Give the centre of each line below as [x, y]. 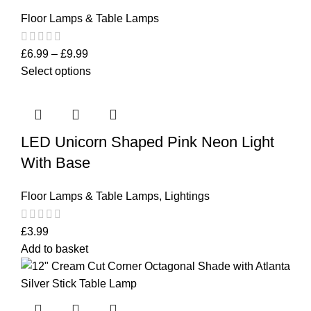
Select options [56, 72]
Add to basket [54, 249]
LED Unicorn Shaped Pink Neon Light [148, 142]
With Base [56, 163]
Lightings [187, 196]
